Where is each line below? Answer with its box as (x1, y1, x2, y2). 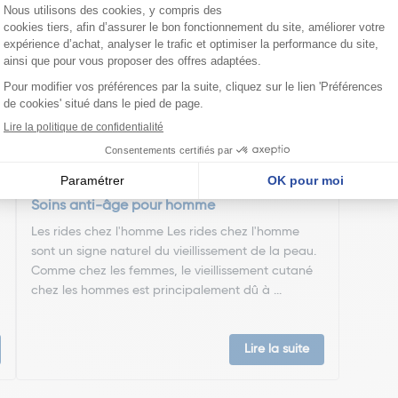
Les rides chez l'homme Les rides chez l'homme (31, 226, 300, 238)
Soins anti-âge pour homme (31, 199, 216, 213)
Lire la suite (243, 343, 309, 355)
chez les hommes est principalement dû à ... (31, 284, 283, 297)
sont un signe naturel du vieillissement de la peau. (31, 245, 317, 258)
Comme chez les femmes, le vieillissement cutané (31, 265, 314, 277)
